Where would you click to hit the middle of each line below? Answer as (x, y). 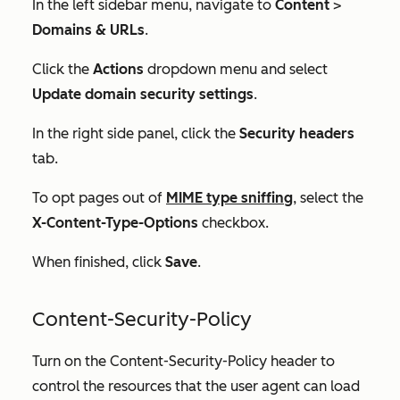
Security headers (297, 134)
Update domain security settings (143, 95)
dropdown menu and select (237, 70)
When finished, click (99, 262)
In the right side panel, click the (136, 134)
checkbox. (233, 223)
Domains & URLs (88, 30)
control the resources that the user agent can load (196, 387)
